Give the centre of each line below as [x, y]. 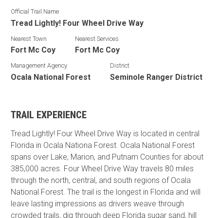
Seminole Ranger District [156, 77]
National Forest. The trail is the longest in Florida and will [106, 192]
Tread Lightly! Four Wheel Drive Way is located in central [105, 134]
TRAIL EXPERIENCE [49, 115]
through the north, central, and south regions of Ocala [101, 180]
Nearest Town [29, 38]
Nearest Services [97, 38]
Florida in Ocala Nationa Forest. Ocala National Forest [103, 145]
